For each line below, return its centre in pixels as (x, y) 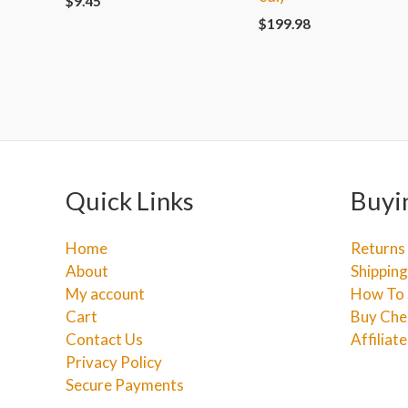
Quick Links (130, 200)
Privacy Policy (114, 362)
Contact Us (104, 339)
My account (105, 294)
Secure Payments (125, 385)
